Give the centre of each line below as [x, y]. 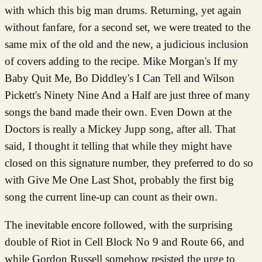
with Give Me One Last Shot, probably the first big [119, 180]
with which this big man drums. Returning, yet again [123, 10]
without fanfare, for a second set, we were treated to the [127, 27]
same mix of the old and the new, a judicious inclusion [127, 44]
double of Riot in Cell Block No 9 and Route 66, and [125, 242]
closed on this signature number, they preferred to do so [129, 163]
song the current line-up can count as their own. [111, 196]
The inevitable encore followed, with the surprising [119, 225]
